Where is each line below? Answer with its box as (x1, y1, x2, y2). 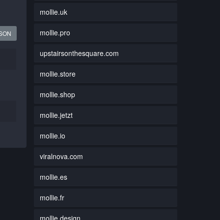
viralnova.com (39, 151, 83, 161)
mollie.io (39, 130, 65, 140)
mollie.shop (39, 89, 75, 99)
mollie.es (39, 171, 67, 182)
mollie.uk (39, 6, 67, 17)
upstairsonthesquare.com (39, 48, 119, 58)
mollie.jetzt (39, 110, 73, 120)
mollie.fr (39, 192, 64, 202)
